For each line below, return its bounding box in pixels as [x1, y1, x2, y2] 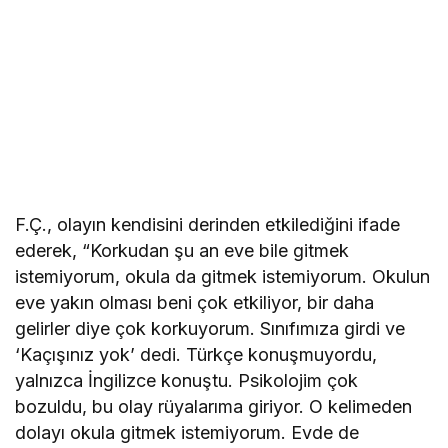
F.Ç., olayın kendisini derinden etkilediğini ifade [15, 213, 401, 235]
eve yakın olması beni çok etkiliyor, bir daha [15, 291, 375, 313]
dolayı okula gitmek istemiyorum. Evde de [15, 421, 360, 443]
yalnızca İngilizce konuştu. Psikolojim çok [15, 369, 359, 391]
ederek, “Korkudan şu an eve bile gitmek [15, 239, 350, 261]
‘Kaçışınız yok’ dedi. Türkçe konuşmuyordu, [15, 343, 378, 365]
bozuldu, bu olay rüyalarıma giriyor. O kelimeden [15, 395, 413, 417]
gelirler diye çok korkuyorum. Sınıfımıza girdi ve [15, 317, 406, 339]
